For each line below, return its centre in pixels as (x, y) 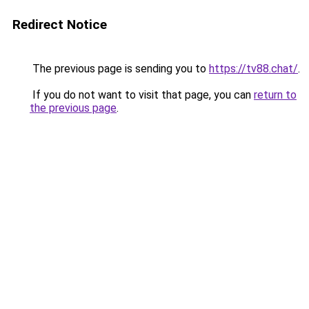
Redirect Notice (60, 24)
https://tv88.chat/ (253, 69)
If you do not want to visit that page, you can (142, 95)
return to (275, 95)
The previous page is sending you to (119, 69)
